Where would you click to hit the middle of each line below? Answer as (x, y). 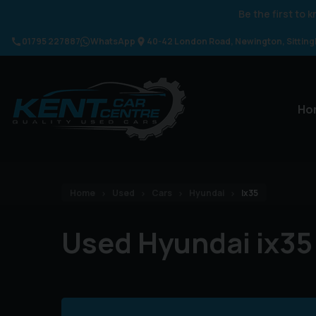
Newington (259, 41)
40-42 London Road (189, 41)
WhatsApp (113, 41)
